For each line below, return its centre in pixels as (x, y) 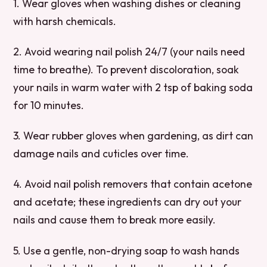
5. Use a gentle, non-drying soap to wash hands (127, 250)
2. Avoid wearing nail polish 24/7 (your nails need (129, 52)
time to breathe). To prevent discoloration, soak (126, 70)
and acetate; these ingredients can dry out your (128, 202)
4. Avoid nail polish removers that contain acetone (133, 184)
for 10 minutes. (49, 105)
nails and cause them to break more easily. (115, 220)
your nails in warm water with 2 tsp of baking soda (133, 88)
